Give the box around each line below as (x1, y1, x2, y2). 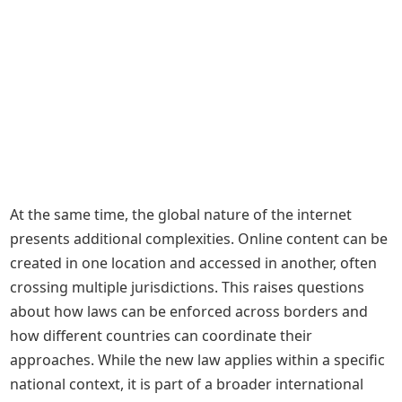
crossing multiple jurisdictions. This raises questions (10, 277, 365, 297)
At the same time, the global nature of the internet (10, 205, 353, 224)
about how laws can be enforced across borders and (10, 301, 369, 321)
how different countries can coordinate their (10, 326, 313, 345)
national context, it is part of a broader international (10, 374, 364, 394)
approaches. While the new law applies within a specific (10, 350, 386, 370)
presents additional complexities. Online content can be (10, 229, 389, 249)
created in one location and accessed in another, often (10, 253, 378, 273)
